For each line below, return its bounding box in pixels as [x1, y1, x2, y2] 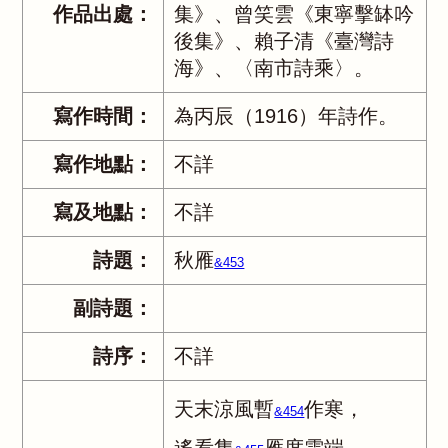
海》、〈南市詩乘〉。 [174, 57, 375, 79]
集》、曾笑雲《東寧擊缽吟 [174, 3, 415, 25]
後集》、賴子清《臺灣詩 [174, 30, 395, 52]
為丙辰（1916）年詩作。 [174, 105, 399, 127]
